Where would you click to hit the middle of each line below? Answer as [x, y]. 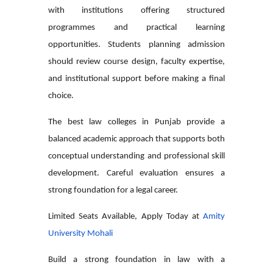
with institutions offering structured [136, 10]
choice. [61, 96]
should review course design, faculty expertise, [136, 62]
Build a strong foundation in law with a [136, 260]
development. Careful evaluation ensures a [136, 173]
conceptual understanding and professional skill [136, 156]
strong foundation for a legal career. [113, 190]
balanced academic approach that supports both [136, 139]
